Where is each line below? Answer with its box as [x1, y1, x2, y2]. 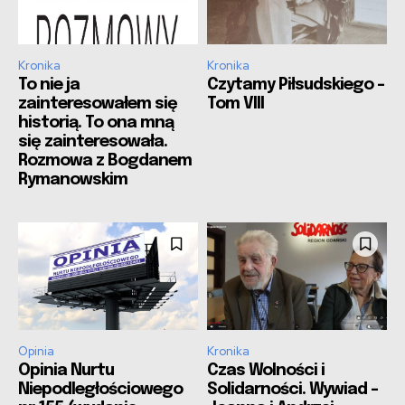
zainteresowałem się [18, 95, 177, 112]
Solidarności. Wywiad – [207, 381, 378, 398]
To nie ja [18, 76, 80, 93]
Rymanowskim [18, 171, 127, 188]
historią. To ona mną [18, 114, 174, 131]
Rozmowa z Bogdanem [18, 152, 192, 169]
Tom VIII [207, 95, 264, 112]
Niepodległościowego [18, 381, 183, 398]
